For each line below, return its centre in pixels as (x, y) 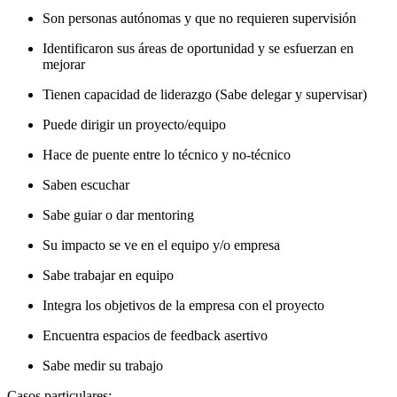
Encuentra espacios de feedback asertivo (155, 336)
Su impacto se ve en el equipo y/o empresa (161, 245)
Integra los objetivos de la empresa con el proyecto (183, 306)
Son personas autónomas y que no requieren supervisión (199, 19)
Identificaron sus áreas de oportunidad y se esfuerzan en (198, 49)
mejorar (64, 65)
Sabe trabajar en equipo (108, 276)
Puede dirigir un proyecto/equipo (134, 125)
